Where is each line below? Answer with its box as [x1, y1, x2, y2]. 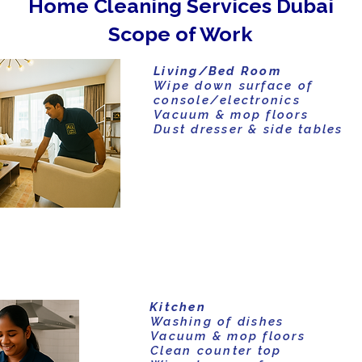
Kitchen [149, 300, 206, 314]
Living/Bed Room [154, 64, 281, 78]
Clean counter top [150, 343, 282, 358]
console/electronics [154, 93, 301, 107]
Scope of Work [108, 22, 253, 46]
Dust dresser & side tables [154, 122, 343, 137]
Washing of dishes [150, 314, 284, 329]
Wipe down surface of [154, 78, 313, 93]
